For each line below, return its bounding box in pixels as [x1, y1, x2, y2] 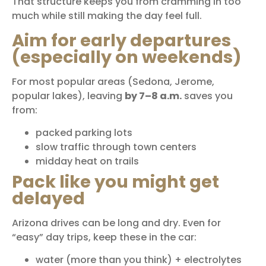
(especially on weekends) [12, 45, 242, 69]
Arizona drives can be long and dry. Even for [12, 216, 221, 230]
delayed [12, 186, 85, 211]
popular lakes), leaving [12, 88, 125, 103]
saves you [182, 88, 233, 103]
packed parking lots [36, 126, 132, 140]
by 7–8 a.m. [125, 88, 182, 103]
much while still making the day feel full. [12, 9, 202, 23]
